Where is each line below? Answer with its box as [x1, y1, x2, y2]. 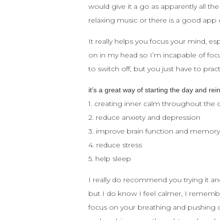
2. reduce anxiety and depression [88, 112, 201, 122]
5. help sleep [88, 154, 132, 163]
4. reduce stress [88, 140, 142, 149]
